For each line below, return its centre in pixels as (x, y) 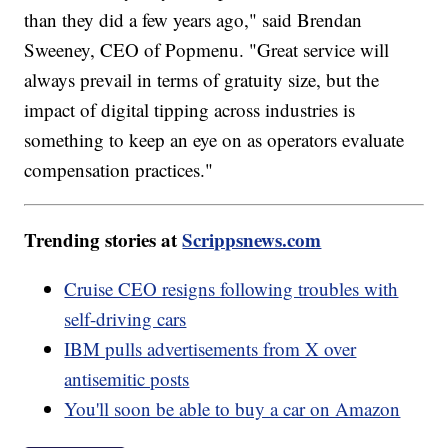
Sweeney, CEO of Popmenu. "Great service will (207, 50)
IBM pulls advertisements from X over (210, 349)
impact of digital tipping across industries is (190, 110)
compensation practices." (119, 170)
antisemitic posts (127, 379)
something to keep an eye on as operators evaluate (214, 140)
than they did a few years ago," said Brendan (193, 20)
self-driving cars (125, 319)
